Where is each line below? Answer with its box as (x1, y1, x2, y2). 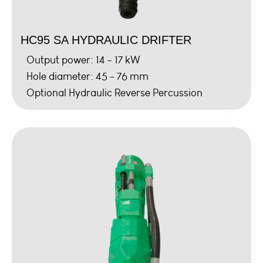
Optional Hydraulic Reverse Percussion (26, 86, 203, 99)
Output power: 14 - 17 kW (26, 53, 140, 66)
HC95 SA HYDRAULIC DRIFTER (21, 33, 191, 46)
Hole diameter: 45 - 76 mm (26, 69, 149, 83)
